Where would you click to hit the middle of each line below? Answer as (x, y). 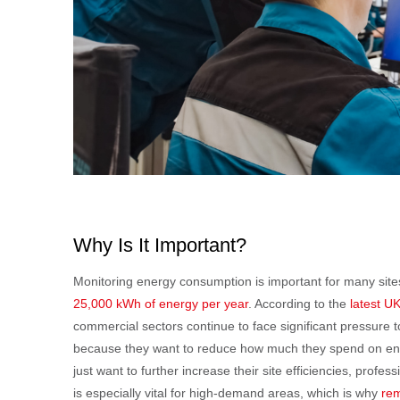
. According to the (299, 304)
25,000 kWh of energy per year (161, 304)
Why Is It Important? (160, 246)
